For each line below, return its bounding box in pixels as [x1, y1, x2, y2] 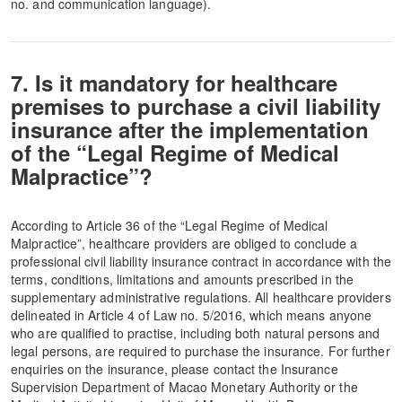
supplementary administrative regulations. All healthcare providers [11, 288, 391, 306]
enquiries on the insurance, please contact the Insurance [11, 360, 338, 378]
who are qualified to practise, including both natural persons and [11, 324, 380, 342]
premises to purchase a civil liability [11, 91, 380, 121]
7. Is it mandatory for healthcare [11, 67, 337, 98]
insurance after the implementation [11, 114, 369, 144]
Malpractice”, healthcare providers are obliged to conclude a [11, 234, 358, 252]
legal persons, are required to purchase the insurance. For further [11, 342, 390, 360]
